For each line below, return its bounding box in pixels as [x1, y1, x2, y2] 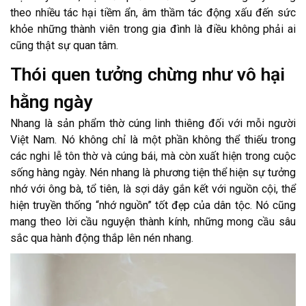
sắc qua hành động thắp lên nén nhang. [10, 231, 193, 245]
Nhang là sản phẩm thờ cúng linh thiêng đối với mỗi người [10, 116, 296, 130]
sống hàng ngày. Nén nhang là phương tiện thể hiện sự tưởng [10, 165, 296, 179]
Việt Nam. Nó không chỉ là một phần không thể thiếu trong [10, 133, 296, 146]
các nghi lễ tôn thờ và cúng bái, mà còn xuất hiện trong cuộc [10, 149, 296, 163]
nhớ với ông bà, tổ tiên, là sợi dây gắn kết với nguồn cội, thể [10, 182, 296, 195]
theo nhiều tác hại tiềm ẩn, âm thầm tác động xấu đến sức [10, 5, 296, 19]
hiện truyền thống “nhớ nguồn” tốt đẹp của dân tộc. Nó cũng [10, 198, 296, 212]
